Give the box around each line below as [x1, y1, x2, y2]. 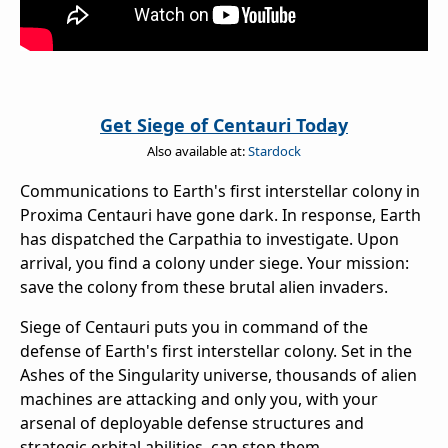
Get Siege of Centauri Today [100, 112, 348, 137]
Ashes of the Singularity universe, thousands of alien [20, 363, 417, 386]
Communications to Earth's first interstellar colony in [20, 179, 420, 202]
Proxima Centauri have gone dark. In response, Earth [20, 203, 421, 226]
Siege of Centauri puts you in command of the [20, 315, 368, 338]
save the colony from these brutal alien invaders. [20, 275, 388, 298]
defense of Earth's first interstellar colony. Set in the [20, 339, 412, 362]
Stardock [248, 141, 301, 160]
